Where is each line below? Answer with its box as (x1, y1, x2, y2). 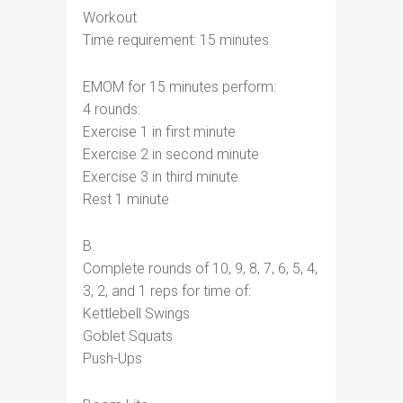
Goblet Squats (83, 327, 173, 345)
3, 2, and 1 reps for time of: (83, 282, 251, 300)
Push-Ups (83, 350, 142, 367)
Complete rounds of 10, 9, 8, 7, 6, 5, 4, (83, 260, 318, 277)
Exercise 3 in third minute (83, 168, 238, 185)
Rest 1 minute (83, 191, 169, 208)
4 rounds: (83, 101, 140, 118)
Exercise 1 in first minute (83, 123, 236, 140)
